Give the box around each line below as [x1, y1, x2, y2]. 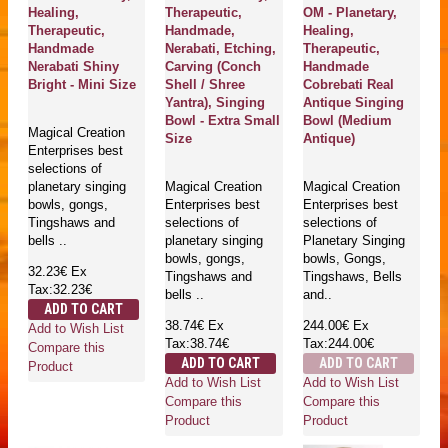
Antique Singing [302, 94, 404, 110]
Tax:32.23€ [28, 282, 92, 298]
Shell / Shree [165, 76, 246, 92]
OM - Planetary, [302, 4, 397, 20]
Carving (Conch [165, 58, 262, 74]
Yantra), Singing [165, 94, 266, 110]
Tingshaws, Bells [302, 269, 402, 285]
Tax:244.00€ [302, 336, 374, 352]
